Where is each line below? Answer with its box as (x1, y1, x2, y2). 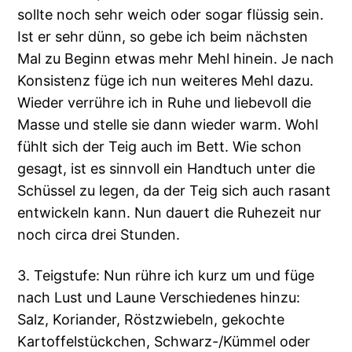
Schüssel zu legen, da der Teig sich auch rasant (17, 182, 332, 200)
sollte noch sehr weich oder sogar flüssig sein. (17, 6, 324, 24)
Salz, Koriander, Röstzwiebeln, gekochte (17, 311, 285, 328)
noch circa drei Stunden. (17, 226, 181, 244)
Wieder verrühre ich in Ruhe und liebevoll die (17, 94, 312, 112)
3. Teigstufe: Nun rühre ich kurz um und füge (17, 267, 315, 284)
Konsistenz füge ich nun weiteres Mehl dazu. (17, 72, 314, 90)
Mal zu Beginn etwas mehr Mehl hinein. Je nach (17, 50, 335, 68)
